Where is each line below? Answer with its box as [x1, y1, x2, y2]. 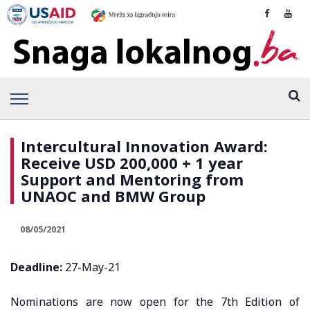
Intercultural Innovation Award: [21, 135, 268, 156]
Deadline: [10, 259, 62, 275]
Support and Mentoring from [21, 168, 244, 190]
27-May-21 [62, 259, 120, 275]
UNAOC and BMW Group [21, 185, 206, 206]
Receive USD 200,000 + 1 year [21, 152, 243, 173]
